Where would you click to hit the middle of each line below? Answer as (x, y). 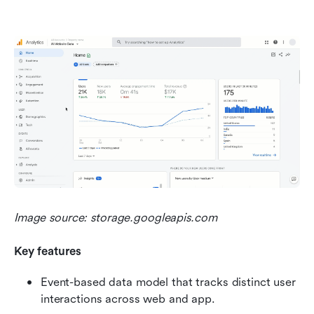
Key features (48, 251)
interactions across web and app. (128, 299)
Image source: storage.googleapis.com (116, 217)
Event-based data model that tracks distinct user (168, 282)
